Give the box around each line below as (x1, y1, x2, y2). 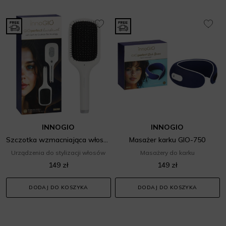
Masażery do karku (140, 148, 195, 156)
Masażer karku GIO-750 (129, 135, 206, 144)
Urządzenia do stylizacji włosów (11, 148, 106, 156)
